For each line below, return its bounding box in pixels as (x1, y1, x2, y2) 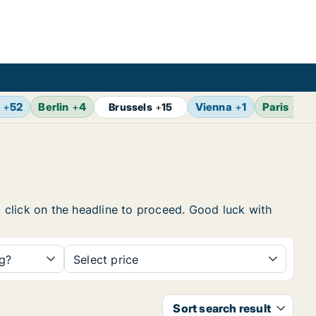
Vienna (195, 100, 232, 114)
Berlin (38, 100, 69, 114)
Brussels (109, 101, 152, 113)
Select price (73, 253, 139, 267)
